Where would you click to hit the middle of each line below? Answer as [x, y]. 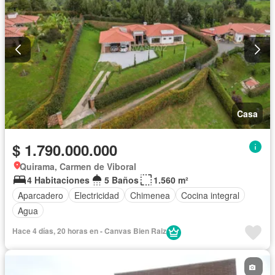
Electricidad [97, 195]
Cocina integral [210, 195]
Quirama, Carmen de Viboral [78, 167]
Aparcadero [41, 195]
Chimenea [150, 195]
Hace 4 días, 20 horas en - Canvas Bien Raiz [89, 231]
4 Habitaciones [58, 180]
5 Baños [122, 180]
